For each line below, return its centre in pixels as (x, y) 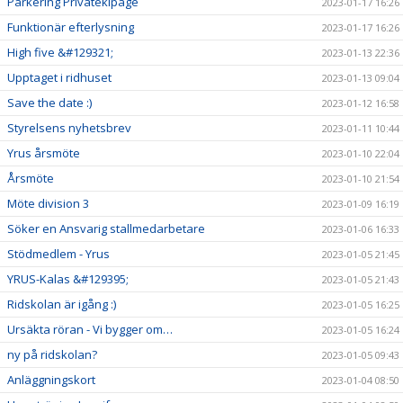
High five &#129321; (60, 52)
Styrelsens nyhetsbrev (69, 128)
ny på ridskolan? (52, 354)
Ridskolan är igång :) (62, 304)
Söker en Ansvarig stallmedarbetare (106, 228)
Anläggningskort (51, 380)
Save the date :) (49, 103)
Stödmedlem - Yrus (58, 254)
